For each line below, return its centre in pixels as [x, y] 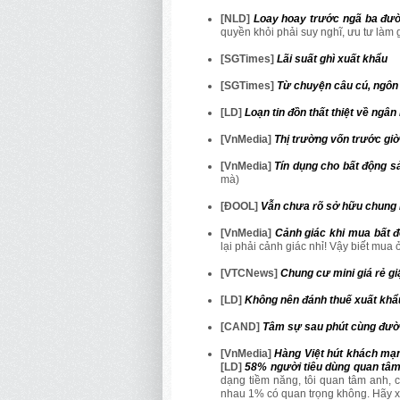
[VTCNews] [250, 273]
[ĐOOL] [241, 206]
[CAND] [242, 326]
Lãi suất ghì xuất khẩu [332, 58]
